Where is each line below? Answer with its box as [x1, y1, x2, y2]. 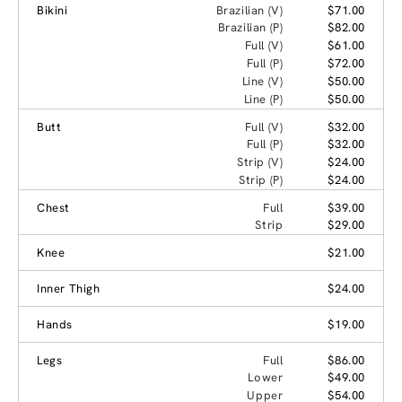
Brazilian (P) [217, 19, 284, 35]
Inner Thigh [37, 280, 100, 296]
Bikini [37, 2, 68, 18]
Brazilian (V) [215, 2, 284, 18]
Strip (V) [236, 153, 284, 170]
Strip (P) [238, 171, 284, 188]
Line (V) [241, 73, 284, 89]
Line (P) [243, 91, 284, 107]
